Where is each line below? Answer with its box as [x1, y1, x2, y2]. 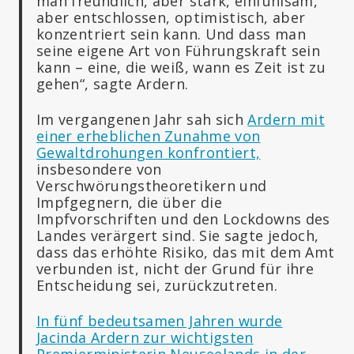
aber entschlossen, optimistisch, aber [36, 7, 306, 27]
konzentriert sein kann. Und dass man [36, 24, 306, 43]
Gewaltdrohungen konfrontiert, [36, 142, 261, 162]
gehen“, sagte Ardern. [36, 73, 189, 93]
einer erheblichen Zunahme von [36, 126, 261, 145]
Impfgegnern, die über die [36, 192, 223, 212]
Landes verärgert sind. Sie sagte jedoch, [36, 225, 319, 245]
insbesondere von [36, 159, 162, 179]
